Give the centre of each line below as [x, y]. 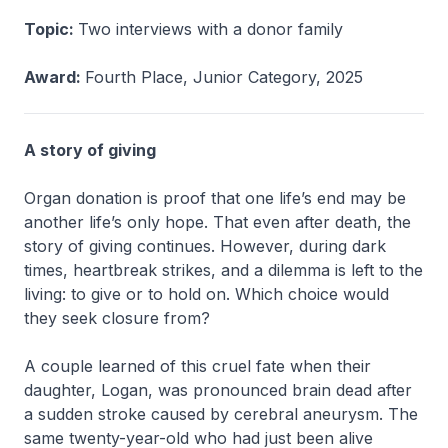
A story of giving [90, 150]
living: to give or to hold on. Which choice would [206, 294]
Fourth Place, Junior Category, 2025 [224, 77]
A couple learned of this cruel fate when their [197, 366]
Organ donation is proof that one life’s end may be [215, 198]
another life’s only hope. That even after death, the [217, 222]
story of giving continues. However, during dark [205, 246]
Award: [54, 77]
